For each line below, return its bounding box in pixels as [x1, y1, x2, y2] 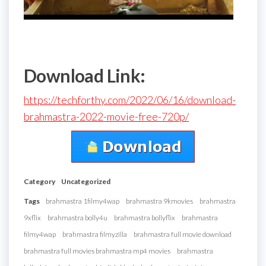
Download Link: [24, 64, 145, 86]
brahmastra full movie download [134, 229, 232, 239]
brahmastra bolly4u [47, 213, 107, 222]
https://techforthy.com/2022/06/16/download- [24, 93, 236, 106]
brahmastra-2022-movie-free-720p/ [24, 109, 189, 123]
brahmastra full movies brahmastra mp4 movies [24, 246, 170, 255]
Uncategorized [61, 176, 110, 186]
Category [24, 176, 55, 186]
